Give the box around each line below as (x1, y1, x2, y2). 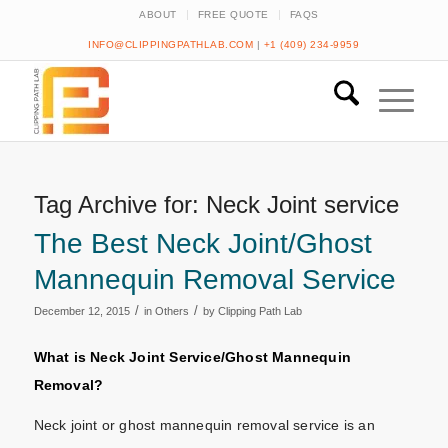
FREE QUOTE (197, 9, 269, 20)
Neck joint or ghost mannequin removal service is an (33, 416, 375, 433)
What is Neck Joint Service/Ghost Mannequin (33, 348, 351, 365)
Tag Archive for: (33, 191, 206, 218)
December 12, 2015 (33, 305, 130, 317)
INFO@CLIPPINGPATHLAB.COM (88, 39, 254, 50)
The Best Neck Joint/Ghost (33, 228, 372, 259)
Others (154, 305, 189, 317)
